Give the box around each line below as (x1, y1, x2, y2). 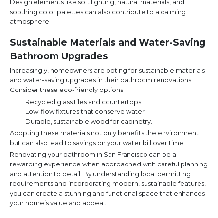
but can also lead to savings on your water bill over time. (10, 139, 185, 147)
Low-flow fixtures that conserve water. (25, 108, 146, 116)
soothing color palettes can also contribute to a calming (10, 8, 186, 16)
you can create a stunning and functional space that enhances (10, 189, 205, 198)
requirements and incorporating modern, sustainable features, (10, 180, 206, 188)
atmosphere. (10, 18, 51, 26)
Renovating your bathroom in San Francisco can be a (10, 150, 176, 159)
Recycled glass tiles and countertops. (25, 98, 143, 106)
